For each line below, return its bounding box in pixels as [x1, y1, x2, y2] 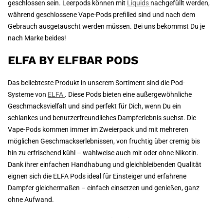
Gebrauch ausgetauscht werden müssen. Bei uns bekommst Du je [8, 22, 205, 31]
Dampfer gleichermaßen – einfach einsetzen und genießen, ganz [8, 184, 200, 192]
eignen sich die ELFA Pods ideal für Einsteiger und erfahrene [8, 172, 186, 181]
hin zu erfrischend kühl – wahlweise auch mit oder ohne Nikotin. [8, 149, 199, 157]
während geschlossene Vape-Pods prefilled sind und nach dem [8, 11, 195, 19]
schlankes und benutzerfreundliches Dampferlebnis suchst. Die [8, 114, 196, 122]
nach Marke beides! [8, 34, 66, 42]
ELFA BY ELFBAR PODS [8, 54, 138, 68]
